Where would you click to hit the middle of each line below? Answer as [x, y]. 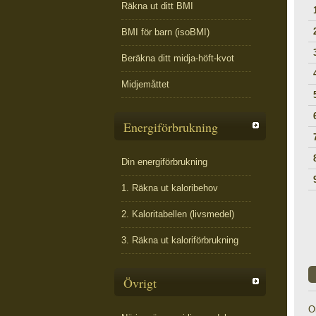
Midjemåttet [145, 84]
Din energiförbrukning [164, 162]
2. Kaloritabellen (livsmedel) [178, 214]
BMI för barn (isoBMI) [165, 32]
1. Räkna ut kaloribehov [170, 188]
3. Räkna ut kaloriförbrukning [180, 240]
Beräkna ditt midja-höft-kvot [178, 58]
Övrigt [140, 283]
